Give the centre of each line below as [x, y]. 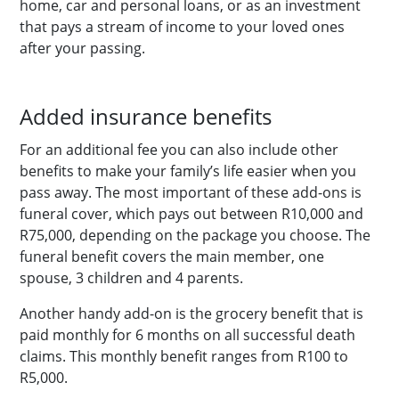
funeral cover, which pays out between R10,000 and [191, 214]
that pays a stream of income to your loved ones [182, 27]
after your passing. [82, 48]
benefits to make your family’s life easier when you [188, 171]
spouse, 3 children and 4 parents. [131, 278]
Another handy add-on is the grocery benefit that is [191, 313]
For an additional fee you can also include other [179, 150]
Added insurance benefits [146, 116]
